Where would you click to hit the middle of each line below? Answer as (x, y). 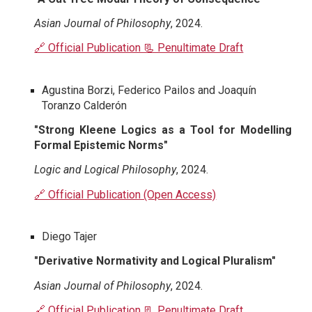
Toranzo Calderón (85, 105)
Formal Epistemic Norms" (101, 146)
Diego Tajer (70, 237)
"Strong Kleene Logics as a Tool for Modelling (163, 130)
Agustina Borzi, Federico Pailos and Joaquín (149, 90)
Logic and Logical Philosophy (106, 170)
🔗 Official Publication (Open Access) (125, 194)
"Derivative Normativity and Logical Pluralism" (155, 261)
